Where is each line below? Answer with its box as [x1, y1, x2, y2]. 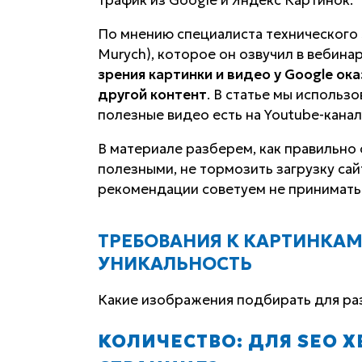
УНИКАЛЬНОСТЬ [97, 253, 252, 276]
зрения [97, 65, 149, 83]
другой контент [97, 85, 207, 103]
